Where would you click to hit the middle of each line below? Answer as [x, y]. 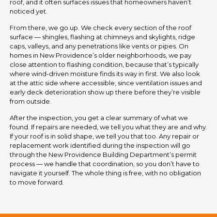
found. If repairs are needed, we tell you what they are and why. [108, 127]
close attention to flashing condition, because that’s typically [104, 64]
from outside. [31, 101]
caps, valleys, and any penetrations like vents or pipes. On [99, 46]
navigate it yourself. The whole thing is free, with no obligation [105, 173]
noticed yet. [29, 11]
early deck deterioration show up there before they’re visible [105, 92]
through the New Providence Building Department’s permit [103, 154]
